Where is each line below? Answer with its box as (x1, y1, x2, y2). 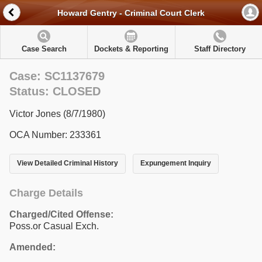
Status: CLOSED (9, 85, 101, 98)
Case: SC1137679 (9, 70, 105, 82)
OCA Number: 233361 (9, 130, 101, 140)
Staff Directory (194, 44, 246, 53)
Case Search (21, 44, 67, 53)
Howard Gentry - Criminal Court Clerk (57, 8, 205, 18)
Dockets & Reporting (94, 44, 168, 53)
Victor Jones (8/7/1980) (9, 109, 105, 119)
